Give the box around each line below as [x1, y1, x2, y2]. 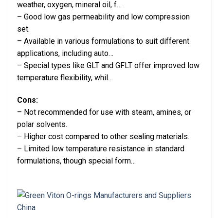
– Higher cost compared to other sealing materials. [17, 131, 189, 141]
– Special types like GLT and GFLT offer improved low [17, 61, 200, 71]
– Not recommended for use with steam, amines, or [17, 107, 191, 117]
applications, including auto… [17, 49, 113, 58]
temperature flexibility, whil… [17, 73, 113, 83]
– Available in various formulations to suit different [17, 36, 189, 46]
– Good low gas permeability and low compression [17, 12, 190, 22]
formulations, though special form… [17, 156, 136, 165]
